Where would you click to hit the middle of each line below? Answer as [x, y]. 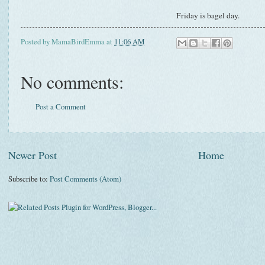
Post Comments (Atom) [85, 178]
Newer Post [33, 155]
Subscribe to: [29, 178]
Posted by [36, 42]
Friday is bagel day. [209, 15]
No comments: [72, 82]
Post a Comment [61, 107]
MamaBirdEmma [78, 42]
